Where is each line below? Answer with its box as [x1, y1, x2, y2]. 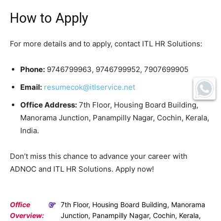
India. [20, 126, 39, 136]
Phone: [20, 65, 45, 74]
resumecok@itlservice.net [44, 82, 135, 92]
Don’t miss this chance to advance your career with [10, 151, 187, 161]
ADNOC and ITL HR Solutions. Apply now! [10, 164, 154, 174]
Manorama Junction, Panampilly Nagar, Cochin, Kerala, [20, 113, 209, 123]
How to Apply [10, 10, 88, 27]
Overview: [10, 211, 44, 220]
